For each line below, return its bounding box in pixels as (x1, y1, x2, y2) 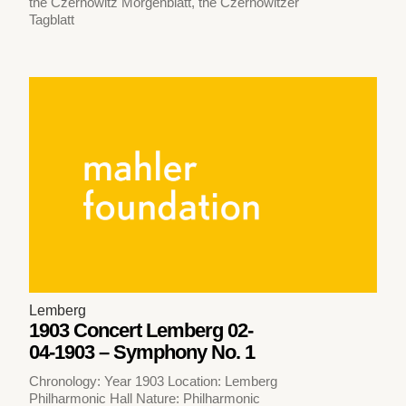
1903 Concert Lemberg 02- (29, 318, 254, 342)
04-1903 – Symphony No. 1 (29, 340, 256, 363)
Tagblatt (29, 11, 75, 27)
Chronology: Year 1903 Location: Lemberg (29, 372, 278, 389)
